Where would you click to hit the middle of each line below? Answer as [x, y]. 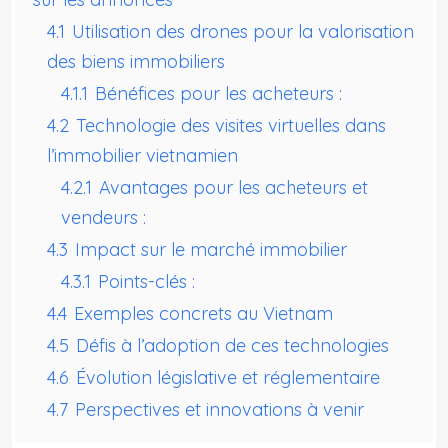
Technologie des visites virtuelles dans [231, 125]
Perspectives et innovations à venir [219, 409]
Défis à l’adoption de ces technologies [232, 345]
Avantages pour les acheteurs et [233, 187]
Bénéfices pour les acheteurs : [218, 93]
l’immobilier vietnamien [142, 155]
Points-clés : [146, 281]
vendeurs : [103, 217]
